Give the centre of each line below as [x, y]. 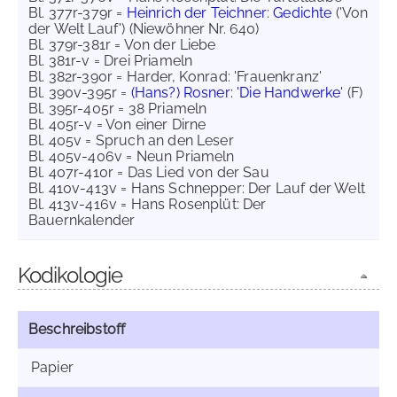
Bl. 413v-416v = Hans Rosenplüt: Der [148, 204]
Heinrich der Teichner [196, 13]
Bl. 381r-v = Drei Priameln [111, 61]
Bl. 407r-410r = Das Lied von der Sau [149, 172]
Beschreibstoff [77, 329]
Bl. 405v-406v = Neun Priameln [132, 156]
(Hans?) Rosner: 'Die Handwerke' [237, 93]
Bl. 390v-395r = [80, 93]
